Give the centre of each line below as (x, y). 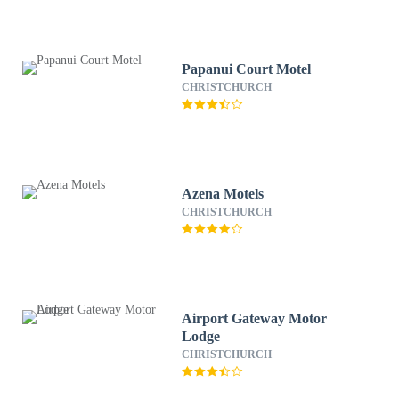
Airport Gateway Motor (255, 318)
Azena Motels (223, 194)
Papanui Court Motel (247, 69)
